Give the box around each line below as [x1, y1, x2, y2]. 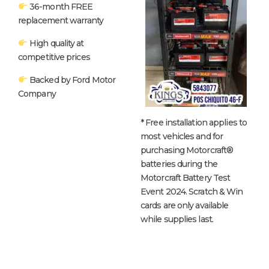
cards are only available [141, 199, 229, 211]
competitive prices [18, 51, 90, 62]
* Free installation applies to [141, 116, 247, 128]
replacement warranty [18, 14, 103, 26]
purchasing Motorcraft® [141, 144, 234, 156]
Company [18, 88, 56, 99]
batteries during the [141, 158, 217, 169]
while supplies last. [141, 213, 213, 225]
